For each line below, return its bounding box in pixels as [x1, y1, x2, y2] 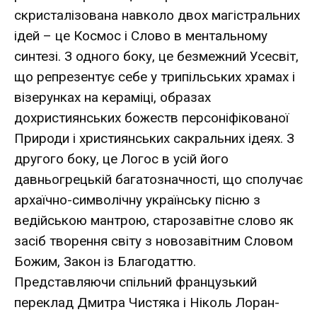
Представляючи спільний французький [14, 273, 257, 290]
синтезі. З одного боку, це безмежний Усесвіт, [14, 47, 299, 64]
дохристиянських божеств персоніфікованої [14, 109, 289, 126]
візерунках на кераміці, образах [14, 88, 211, 105]
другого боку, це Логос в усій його [14, 150, 229, 167]
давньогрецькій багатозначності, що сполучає [14, 171, 303, 188]
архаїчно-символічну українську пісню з [14, 191, 260, 208]
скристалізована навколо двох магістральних [14, 6, 300, 23]
